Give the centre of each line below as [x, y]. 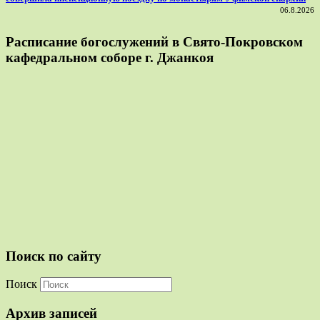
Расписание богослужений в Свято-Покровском [154, 42]
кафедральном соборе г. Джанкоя [110, 58]
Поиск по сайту [54, 256]
